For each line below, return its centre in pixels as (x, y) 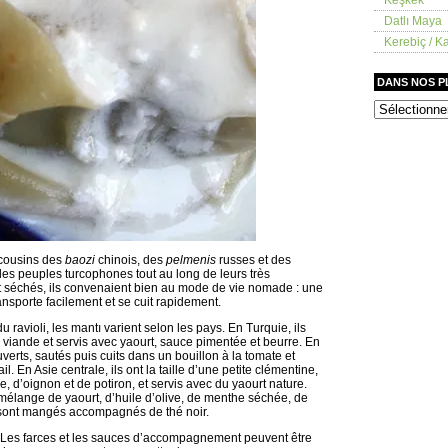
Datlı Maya (413, 20)
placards (396, 133)
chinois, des (130, 260)
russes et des (253, 260)
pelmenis (191, 260)
